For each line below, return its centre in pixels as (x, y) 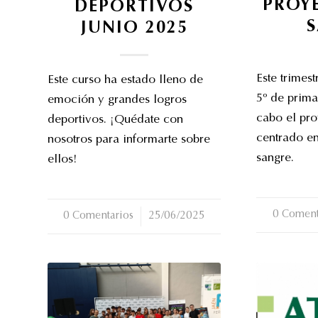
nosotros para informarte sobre (129, 140)
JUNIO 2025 (134, 28)
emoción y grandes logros (117, 100)
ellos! (62, 160)
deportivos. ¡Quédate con (115, 120)
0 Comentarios (99, 216)
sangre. (275, 158)
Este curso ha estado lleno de (125, 80)
